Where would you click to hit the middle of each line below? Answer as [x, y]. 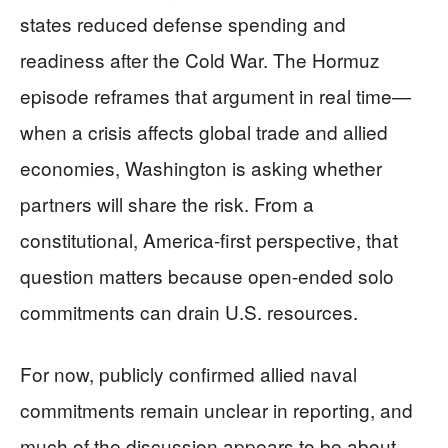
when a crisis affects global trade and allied [204, 131]
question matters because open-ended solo [207, 275]
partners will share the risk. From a [167, 203]
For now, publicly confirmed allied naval [188, 373]
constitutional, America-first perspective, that [209, 239]
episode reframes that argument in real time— [215, 95]
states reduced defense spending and [183, 23]
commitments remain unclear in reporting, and [216, 409]
